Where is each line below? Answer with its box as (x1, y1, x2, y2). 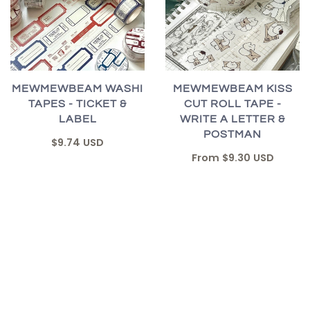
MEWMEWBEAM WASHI (12, 82, 143, 94)
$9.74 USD (51, 135, 104, 149)
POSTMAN (203, 128, 262, 140)
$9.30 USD (221, 150, 274, 165)
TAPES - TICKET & (28, 98, 127, 109)
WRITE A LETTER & (180, 113, 285, 125)
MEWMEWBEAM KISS (172, 82, 293, 94)
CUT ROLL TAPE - (183, 98, 282, 109)
